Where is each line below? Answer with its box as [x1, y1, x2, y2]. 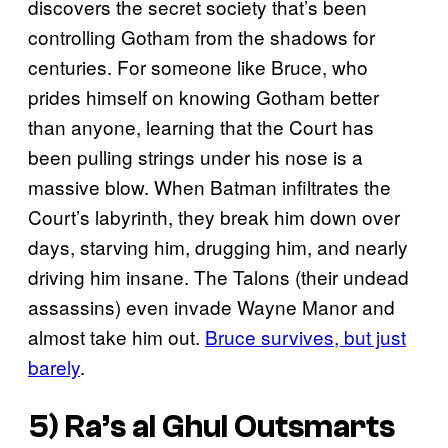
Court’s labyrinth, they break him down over [28, 202, 400, 230]
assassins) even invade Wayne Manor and [28, 292, 395, 320]
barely [28, 352, 80, 380]
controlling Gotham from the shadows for [28, 22, 375, 50]
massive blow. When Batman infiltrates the [28, 172, 391, 200]
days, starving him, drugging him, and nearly [28, 232, 408, 260]
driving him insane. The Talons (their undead [28, 262, 409, 290]
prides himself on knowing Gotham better [28, 82, 379, 110]
